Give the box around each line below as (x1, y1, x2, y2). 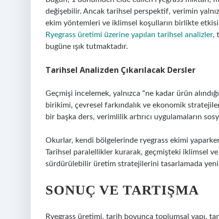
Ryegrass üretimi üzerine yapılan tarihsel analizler (45, 31, 213, 39)
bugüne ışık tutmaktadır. (45, 43, 128, 50)
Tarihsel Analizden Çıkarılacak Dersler (45, 65, 196, 75)
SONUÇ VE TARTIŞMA (45, 182, 199, 197)
